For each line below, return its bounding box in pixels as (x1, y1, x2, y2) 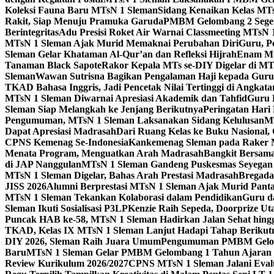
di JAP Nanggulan (5, 159, 81, 169)
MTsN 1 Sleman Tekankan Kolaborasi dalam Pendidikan (5, 192, 242, 202)
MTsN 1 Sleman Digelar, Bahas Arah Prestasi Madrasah (5, 170, 239, 180)
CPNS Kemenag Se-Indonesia (5, 137, 128, 147)
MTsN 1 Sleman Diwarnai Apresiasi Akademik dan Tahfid (5, 93, 247, 103)
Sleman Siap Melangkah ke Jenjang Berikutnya (5, 104, 203, 114)
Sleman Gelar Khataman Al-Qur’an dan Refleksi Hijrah (5, 49, 237, 59)
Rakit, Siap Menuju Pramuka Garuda (5, 16, 163, 26)
